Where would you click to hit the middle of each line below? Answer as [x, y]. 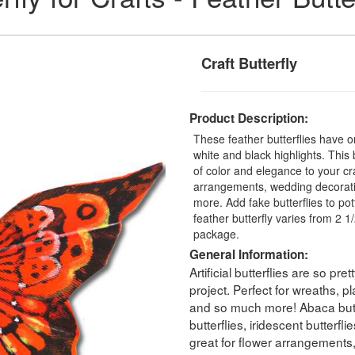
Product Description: [249, 118]
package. [216, 233]
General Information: [249, 254]
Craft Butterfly [249, 63]
